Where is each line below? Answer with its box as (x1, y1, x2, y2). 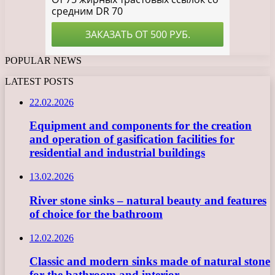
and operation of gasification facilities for (29, 133, 234, 146)
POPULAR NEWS (5, 55, 82, 66)
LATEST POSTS (5, 76, 74, 87)
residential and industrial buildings (29, 146, 205, 160)
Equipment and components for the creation (29, 119, 252, 133)
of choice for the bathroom (29, 207, 163, 220)
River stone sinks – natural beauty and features (29, 193, 266, 207)
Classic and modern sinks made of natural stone (29, 255, 270, 268)
